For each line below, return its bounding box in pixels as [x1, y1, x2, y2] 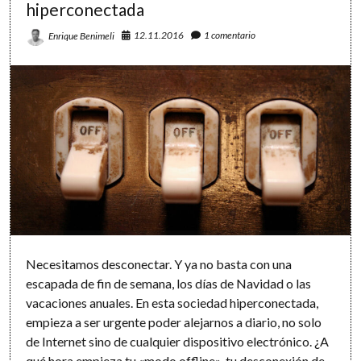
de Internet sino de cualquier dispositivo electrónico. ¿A [26, 333, 330, 349]
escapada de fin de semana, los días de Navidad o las [26, 275, 312, 291]
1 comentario [204, 29, 256, 42]
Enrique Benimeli [48, 30, 115, 43]
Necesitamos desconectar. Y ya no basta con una [26, 255, 293, 272]
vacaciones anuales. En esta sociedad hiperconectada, [26, 294, 319, 310]
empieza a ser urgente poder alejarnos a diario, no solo [26, 313, 322, 330]
